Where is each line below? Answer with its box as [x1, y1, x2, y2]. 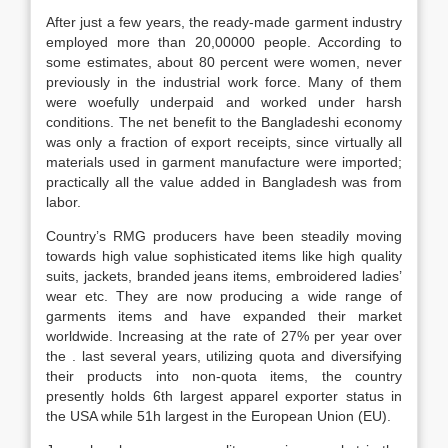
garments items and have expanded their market [46, 308, 402, 324]
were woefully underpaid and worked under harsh [46, 94, 402, 110]
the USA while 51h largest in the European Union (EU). [46, 408, 391, 424]
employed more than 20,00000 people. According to [46, 34, 402, 50]
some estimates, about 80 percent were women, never [46, 54, 402, 70]
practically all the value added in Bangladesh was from [46, 174, 402, 190]
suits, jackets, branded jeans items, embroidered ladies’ [46, 268, 402, 284]
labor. [46, 194, 81, 210]
